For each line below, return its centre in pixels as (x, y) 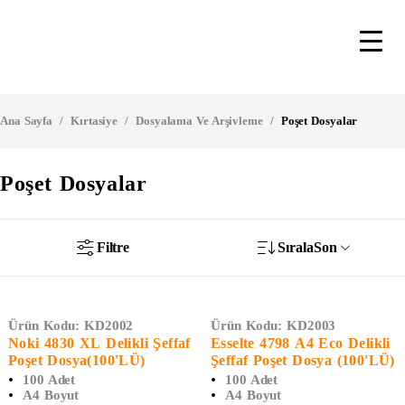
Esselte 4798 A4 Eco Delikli (301, 343)
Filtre (113, 247)
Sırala (296, 247)
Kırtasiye (94, 121)
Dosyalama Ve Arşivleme (199, 121)
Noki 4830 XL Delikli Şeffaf (99, 343)
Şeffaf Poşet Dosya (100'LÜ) (303, 360)
